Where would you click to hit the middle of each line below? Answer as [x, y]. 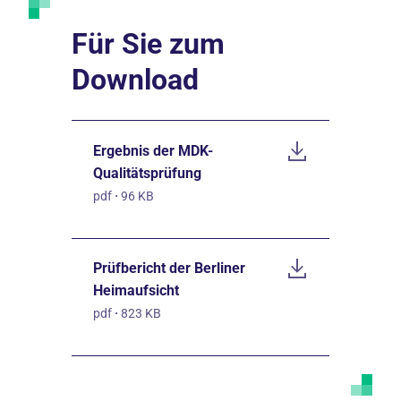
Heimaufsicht [136, 291]
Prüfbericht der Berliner [169, 269]
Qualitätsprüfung [147, 173]
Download [135, 80]
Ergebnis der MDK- [153, 150]
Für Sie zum [148, 44]
